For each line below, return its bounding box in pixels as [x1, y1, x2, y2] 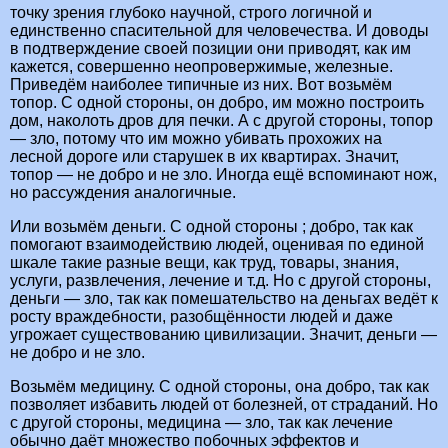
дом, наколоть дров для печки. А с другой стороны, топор [10, 112, 433, 130]
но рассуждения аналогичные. [10, 184, 236, 202]
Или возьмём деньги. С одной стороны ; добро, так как [10, 218, 413, 236]
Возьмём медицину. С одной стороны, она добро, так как [10, 378, 429, 396]
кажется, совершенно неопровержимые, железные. [10, 58, 393, 76]
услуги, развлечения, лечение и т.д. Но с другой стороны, [10, 272, 431, 290]
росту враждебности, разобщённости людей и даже [10, 308, 393, 326]
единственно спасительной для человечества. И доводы [10, 22, 429, 40]
